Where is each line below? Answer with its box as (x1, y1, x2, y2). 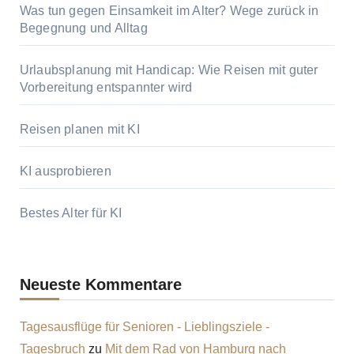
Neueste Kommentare (19, 276, 182, 294)
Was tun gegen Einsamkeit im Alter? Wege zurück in (19, 4, 319, 18)
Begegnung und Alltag (19, 21, 148, 36)
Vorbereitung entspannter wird (19, 81, 193, 95)
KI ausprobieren (19, 164, 111, 179)
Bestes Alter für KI (19, 206, 122, 220)
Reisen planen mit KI (19, 122, 140, 137)
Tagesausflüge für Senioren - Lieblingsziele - (19, 320, 269, 334)
